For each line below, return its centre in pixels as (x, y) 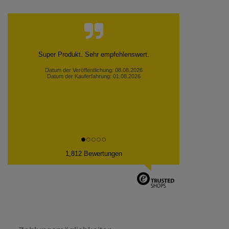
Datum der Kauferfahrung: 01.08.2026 (94, 76)
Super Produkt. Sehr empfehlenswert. (94, 54)
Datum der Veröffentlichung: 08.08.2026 (94, 70)
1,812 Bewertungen (94, 153)
